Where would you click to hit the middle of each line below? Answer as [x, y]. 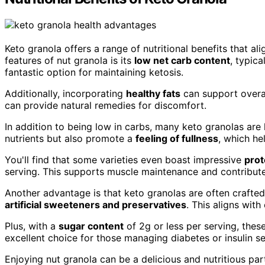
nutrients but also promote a [70, 138]
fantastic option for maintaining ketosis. [94, 72]
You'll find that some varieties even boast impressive [125, 159]
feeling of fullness [177, 138]
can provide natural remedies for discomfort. [106, 105]
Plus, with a [32, 226]
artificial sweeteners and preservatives [96, 204]
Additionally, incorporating [65, 93]
